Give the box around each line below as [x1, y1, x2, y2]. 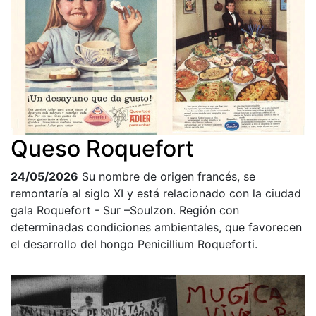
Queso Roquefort [11, 135, 194, 163]
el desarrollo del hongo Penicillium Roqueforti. [11, 237, 257, 252]
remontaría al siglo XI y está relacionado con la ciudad [11, 186, 301, 201]
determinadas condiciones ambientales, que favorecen [11, 220, 302, 235]
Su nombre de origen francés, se [82, 169, 255, 184]
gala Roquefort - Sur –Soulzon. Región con [11, 203, 239, 218]
